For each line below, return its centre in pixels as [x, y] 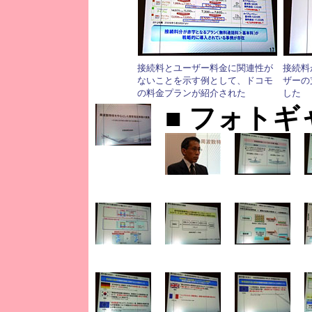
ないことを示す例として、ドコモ [205, 80]
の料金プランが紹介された [192, 93]
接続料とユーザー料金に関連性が [205, 68]
